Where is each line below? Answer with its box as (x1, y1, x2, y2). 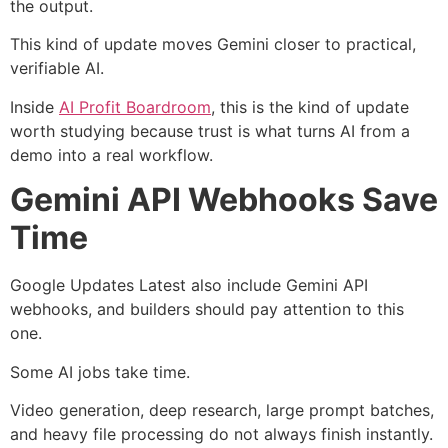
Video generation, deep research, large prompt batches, (10, 399, 434, 420)
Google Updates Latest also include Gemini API (10, 275, 368, 296)
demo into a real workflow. (10, 144, 213, 165)
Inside (10, 96, 59, 117)
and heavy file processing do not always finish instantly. (10, 423, 433, 444)
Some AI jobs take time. (10, 361, 190, 382)
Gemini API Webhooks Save (10, 180, 438, 220)
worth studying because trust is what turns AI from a (10, 120, 410, 141)
